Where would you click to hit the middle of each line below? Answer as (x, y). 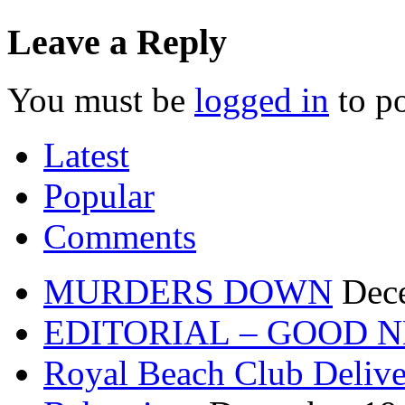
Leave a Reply (117, 42)
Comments (120, 237)
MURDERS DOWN (188, 292)
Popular (99, 196)
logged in (262, 100)
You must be (101, 100)
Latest (86, 155)
